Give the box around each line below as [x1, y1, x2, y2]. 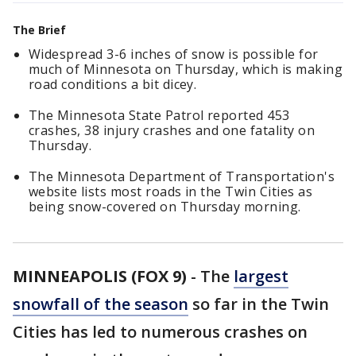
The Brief [13, 22, 66, 37]
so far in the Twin [188, 293, 329, 315]
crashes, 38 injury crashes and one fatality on [29, 122, 315, 139]
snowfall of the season [13, 293, 188, 315]
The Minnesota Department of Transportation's [29, 168, 335, 185]
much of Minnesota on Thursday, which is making [29, 60, 343, 78]
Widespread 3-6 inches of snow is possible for [29, 45, 319, 63]
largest [234, 265, 288, 287]
